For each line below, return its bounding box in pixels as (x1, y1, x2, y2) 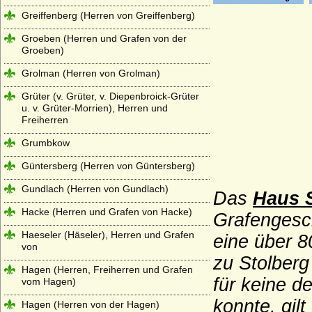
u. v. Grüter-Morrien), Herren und (22, 102, 168, 114)
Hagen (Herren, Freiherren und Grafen (22, 264, 193, 275)
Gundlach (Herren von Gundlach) (22, 183, 169, 194)
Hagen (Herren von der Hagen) (22, 299, 159, 310)
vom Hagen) (22, 276, 76, 287)
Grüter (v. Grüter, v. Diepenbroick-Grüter (22, 91, 199, 102)
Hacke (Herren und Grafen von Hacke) (22, 206, 192, 217)
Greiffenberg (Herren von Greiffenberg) (22, 10, 195, 21)
